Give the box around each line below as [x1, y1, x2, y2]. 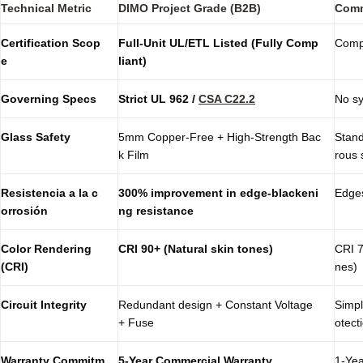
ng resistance [118, 203, 194, 217]
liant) [118, 53, 147, 67]
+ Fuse [118, 315, 154, 329]
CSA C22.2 [199, 92, 255, 105]
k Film [118, 147, 149, 161]
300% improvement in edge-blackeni [118, 186, 318, 199]
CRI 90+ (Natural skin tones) [118, 241, 273, 255]
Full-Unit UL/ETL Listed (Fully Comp [118, 36, 318, 49]
